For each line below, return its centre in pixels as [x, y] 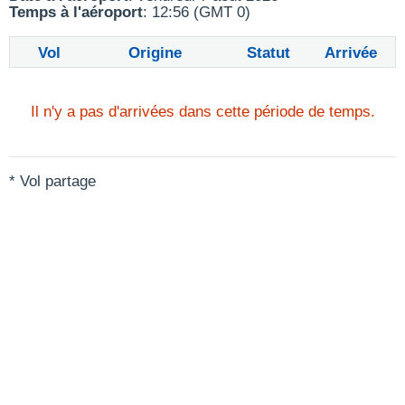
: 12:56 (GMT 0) [197, 12]
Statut [269, 53]
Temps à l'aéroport [76, 12]
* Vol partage [52, 181]
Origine [155, 53]
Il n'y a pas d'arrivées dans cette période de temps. [202, 112]
